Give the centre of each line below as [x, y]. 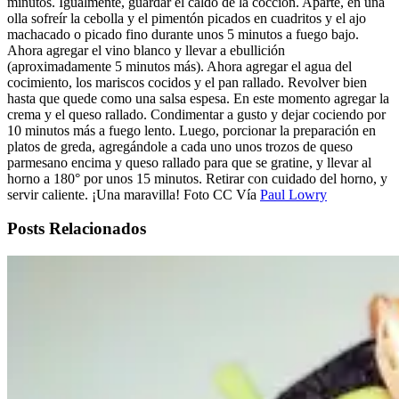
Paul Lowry [293, 194]
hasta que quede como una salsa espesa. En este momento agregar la [198, 98]
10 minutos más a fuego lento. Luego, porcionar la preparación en [191, 130]
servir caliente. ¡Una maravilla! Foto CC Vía [134, 194]
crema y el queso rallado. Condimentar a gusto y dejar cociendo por [196, 114]
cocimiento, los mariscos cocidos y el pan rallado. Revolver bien [187, 82]
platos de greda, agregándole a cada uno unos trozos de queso [180, 146]
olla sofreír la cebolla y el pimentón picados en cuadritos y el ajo [187, 18]
